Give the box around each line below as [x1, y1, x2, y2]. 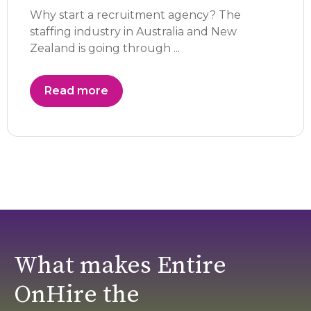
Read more [44, 84, 108, 98]
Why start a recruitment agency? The [30, 8, 241, 22]
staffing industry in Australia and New [30, 25, 237, 39]
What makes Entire [14, 251, 226, 282]
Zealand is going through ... [30, 42, 180, 56]
